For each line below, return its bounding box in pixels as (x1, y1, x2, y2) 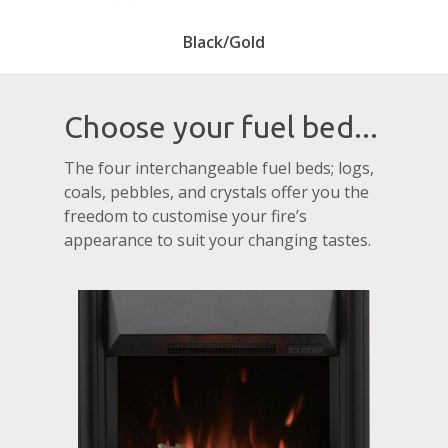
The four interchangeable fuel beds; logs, (64, 156, 375, 179)
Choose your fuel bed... (64, 109, 379, 144)
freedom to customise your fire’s (64, 204, 308, 227)
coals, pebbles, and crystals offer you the (64, 180, 370, 203)
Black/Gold (183, 31, 265, 54)
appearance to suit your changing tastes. (64, 228, 372, 251)
